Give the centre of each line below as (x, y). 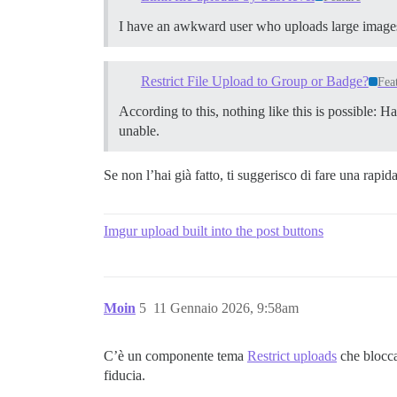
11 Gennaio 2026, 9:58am (226, 308)
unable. (139, 131)
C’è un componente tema (175, 356)
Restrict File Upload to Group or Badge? (254, 82)
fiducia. (125, 376)
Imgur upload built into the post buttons (214, 231)
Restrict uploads (292, 356)
